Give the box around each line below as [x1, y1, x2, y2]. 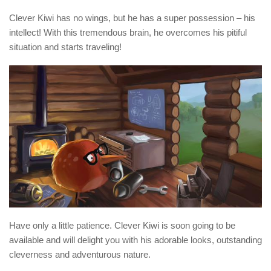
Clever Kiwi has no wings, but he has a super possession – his [9, 13, 255, 24]
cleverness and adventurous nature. [9, 249, 151, 260]
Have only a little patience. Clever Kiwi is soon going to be [9, 220, 235, 231]
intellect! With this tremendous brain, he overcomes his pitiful [9, 27, 247, 38]
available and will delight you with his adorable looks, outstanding [9, 235, 262, 246]
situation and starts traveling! [9, 42, 122, 53]
